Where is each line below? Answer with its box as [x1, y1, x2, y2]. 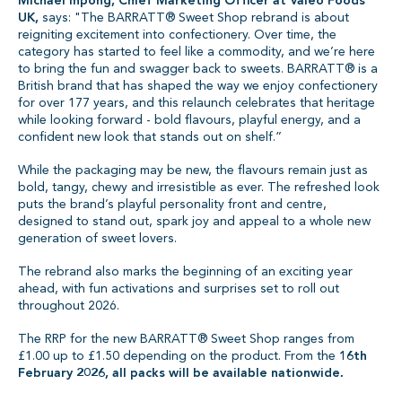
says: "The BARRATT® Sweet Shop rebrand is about [39, 9, 349, 27]
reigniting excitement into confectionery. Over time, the [18, 26, 336, 44]
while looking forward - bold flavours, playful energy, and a [18, 111, 361, 129]
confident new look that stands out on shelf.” [18, 128, 282, 146]
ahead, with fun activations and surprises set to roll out [18, 280, 339, 298]
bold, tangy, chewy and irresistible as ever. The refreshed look [18, 179, 380, 197]
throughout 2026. [18, 297, 119, 315]
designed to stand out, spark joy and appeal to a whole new [18, 213, 371, 231]
